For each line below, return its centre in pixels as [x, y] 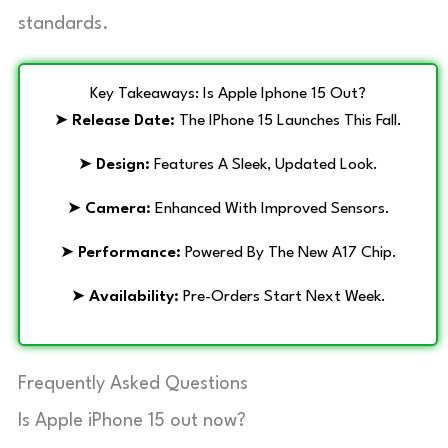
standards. [63, 23]
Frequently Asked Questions [133, 383]
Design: [123, 164]
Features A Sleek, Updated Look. [264, 164]
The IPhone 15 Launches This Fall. [288, 120]
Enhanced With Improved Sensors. [270, 208]
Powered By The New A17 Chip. [288, 252]
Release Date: [123, 120]
